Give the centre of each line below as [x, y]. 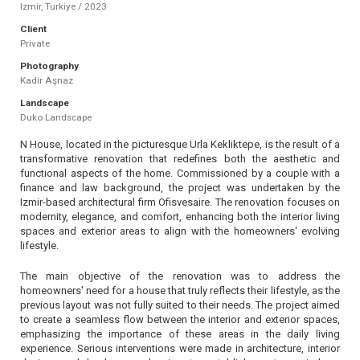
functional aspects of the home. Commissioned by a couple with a [180, 173]
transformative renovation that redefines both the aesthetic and [180, 159]
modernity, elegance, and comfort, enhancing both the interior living [180, 217]
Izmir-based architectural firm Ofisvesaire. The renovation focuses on [180, 202]
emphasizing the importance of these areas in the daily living [180, 334]
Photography [49, 66]
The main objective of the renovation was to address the [180, 276]
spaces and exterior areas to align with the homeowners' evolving [180, 231]
